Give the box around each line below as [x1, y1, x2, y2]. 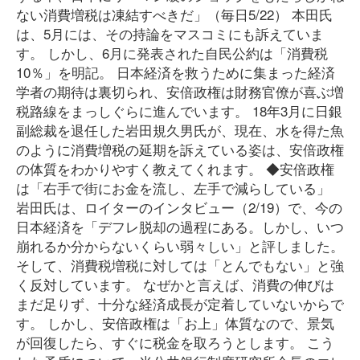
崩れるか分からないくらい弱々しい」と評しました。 [16, 235, 344, 256]
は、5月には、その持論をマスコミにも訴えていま [16, 23, 324, 43]
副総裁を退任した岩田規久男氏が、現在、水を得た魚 [16, 120, 344, 140]
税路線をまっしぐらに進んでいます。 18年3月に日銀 [16, 100, 342, 121]
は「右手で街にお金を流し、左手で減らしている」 [16, 178, 330, 198]
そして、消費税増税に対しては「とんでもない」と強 [16, 255, 344, 275]
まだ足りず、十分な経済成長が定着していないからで [16, 293, 344, 313]
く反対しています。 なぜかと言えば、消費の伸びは [16, 274, 334, 294]
